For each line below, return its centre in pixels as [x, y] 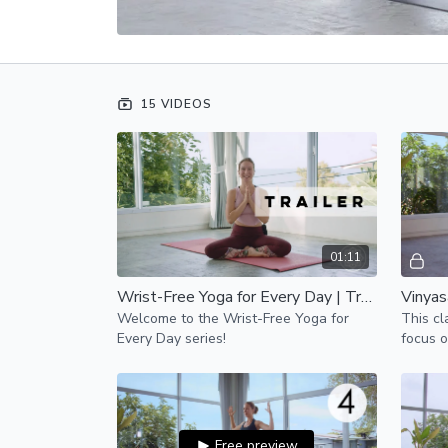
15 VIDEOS [174, 103]
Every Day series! [171, 338]
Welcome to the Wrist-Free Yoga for [233, 318]
